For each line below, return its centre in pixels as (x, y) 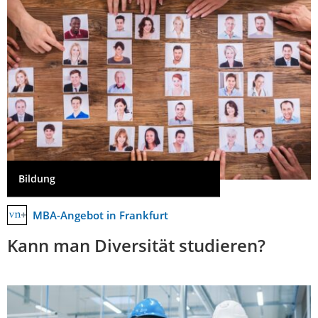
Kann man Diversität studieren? (136, 245)
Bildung (37, 179)
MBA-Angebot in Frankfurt (100, 215)
